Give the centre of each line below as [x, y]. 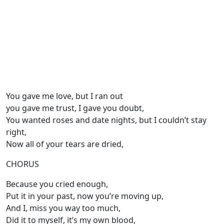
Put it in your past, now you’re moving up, [85, 196]
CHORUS [22, 164]
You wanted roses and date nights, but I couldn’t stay [106, 120]
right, [16, 132]
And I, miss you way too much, [63, 208]
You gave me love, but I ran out [65, 96]
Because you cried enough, [57, 184]
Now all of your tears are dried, [66, 144]
